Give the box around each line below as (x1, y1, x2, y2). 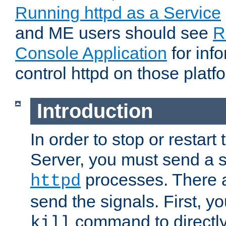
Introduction (36, 100, 153, 123)
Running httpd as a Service (15, 3, 221, 23)
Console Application (15, 43, 167, 63)
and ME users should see (15, 23, 213, 43)
